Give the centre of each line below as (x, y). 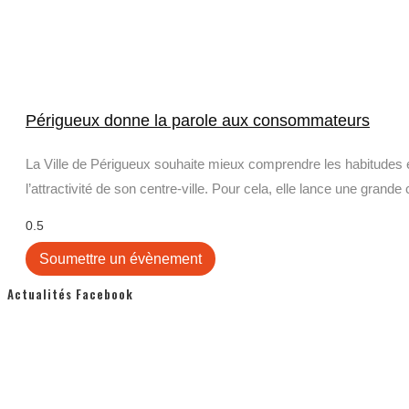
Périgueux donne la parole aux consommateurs (198, 121)
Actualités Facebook (70, 294)
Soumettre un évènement (121, 259)
